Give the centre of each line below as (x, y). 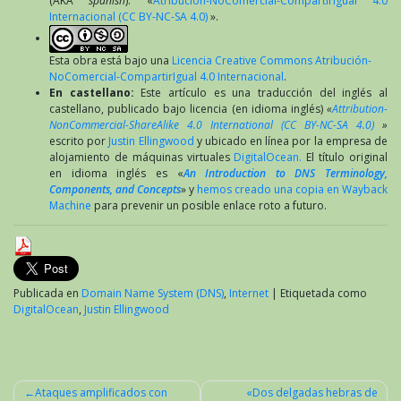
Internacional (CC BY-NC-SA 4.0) (128, 16)
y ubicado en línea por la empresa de (291, 141)
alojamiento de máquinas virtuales (142, 157)
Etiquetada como (324, 293)
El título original (345, 157)
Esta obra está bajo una (111, 60)
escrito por (79, 141)
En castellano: (95, 92)
